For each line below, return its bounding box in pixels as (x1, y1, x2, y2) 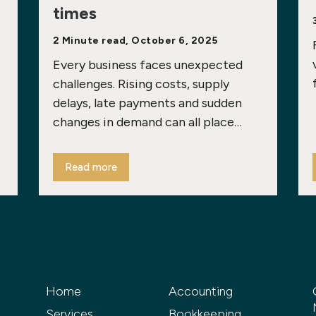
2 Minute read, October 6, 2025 (52, 35, 218, 47)
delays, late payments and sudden (52, 95, 242, 111)
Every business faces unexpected (52, 57, 243, 73)
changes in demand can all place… (52, 114, 242, 130)
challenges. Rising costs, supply (52, 76, 229, 92)
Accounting (168, 283, 233, 299)
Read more (64, 161, 117, 174)
